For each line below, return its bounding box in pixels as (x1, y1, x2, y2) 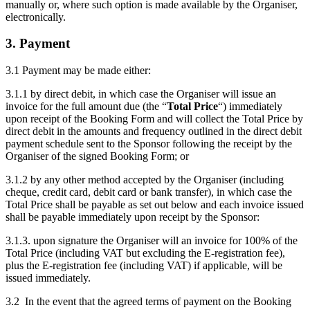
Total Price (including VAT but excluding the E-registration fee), (6, 247, 285, 259)
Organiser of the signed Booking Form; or (6, 150, 189, 163)
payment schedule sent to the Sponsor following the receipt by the (6, 138, 292, 150)
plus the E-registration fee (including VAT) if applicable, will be (6, 259, 282, 272)
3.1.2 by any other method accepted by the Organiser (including (6, 174, 284, 186)
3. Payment (6, 36, 70, 51)
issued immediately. (6, 272, 91, 284)
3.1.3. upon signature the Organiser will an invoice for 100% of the (6, 235, 298, 247)
